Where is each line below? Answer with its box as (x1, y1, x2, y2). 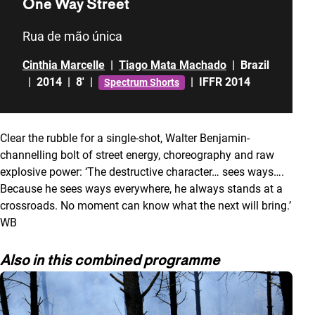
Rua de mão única (22, 29, 122, 44)
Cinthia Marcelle (22, 58, 105, 72)
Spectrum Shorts (104, 76, 179, 88)
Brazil (240, 58, 269, 72)
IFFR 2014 (199, 75, 250, 89)
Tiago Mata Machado (119, 58, 226, 72)
